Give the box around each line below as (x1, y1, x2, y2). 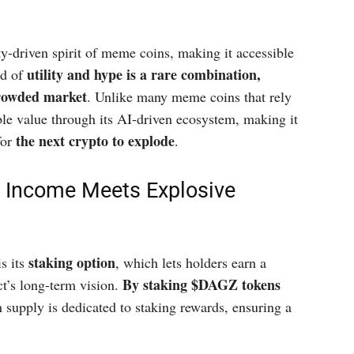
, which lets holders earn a (115, 253, 266, 272)
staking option (28, 252, 115, 273)
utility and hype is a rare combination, (27, 64, 261, 85)
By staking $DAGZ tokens (122, 274, 281, 295)
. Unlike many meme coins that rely (87, 87, 292, 106)
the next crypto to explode (16, 130, 175, 151)
